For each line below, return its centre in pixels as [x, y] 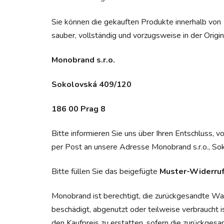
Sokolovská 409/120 [91, 84]
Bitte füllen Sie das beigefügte [105, 171]
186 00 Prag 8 [78, 109]
